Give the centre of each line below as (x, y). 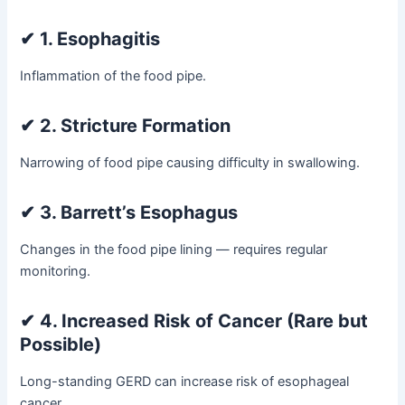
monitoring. (56, 272)
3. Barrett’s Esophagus (139, 213)
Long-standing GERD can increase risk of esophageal (185, 382)
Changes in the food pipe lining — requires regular (174, 250)
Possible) (61, 345)
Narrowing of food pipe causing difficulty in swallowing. (190, 163)
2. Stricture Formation (136, 126)
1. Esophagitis (100, 39)
